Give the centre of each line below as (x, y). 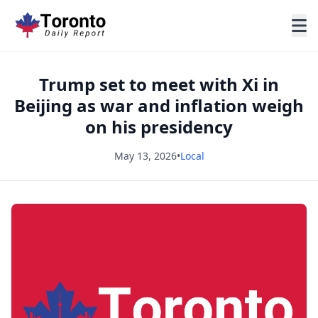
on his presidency (159, 127)
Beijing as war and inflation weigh (159, 105)
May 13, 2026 (145, 156)
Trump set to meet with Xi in (159, 84)
